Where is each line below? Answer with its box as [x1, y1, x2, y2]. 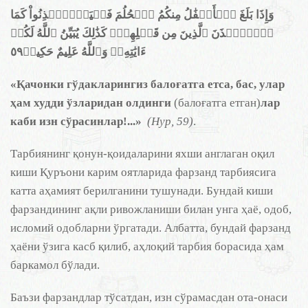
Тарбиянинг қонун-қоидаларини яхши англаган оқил [10, 147, 274, 160]
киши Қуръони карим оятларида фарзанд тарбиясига [10, 166, 276, 179]
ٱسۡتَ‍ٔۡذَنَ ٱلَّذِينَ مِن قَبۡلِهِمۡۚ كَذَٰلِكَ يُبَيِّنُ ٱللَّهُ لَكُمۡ [10, 27, 274, 40]
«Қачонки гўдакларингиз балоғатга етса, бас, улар [10, 78, 285, 91]
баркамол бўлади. [10, 258, 100, 272]
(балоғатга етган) [174, 96, 261, 109]
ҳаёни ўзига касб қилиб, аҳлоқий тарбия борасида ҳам [10, 240, 284, 253]
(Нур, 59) [147, 115, 193, 128]
